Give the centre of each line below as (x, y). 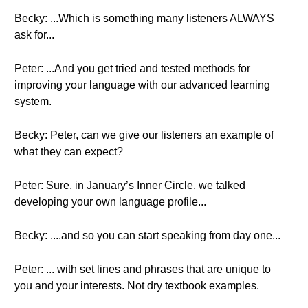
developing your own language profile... (110, 202)
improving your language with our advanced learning (142, 85)
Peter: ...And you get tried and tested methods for (132, 68)
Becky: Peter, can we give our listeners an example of (144, 135)
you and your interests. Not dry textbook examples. (137, 286)
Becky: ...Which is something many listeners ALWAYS (144, 18)
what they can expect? (69, 152)
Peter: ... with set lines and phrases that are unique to (143, 269)
